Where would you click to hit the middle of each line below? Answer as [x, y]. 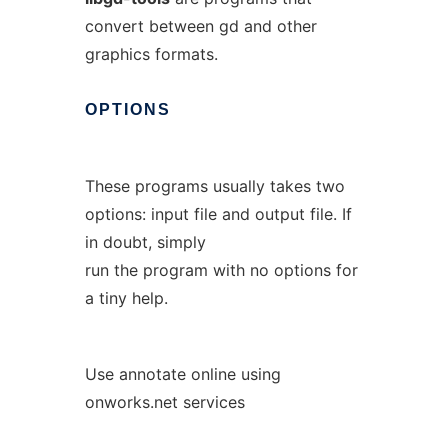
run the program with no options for [221, 270]
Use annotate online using [182, 374]
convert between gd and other [200, 26]
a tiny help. [126, 298]
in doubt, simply [145, 242]
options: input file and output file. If [218, 214]
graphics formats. [151, 54]
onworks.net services [164, 402]
